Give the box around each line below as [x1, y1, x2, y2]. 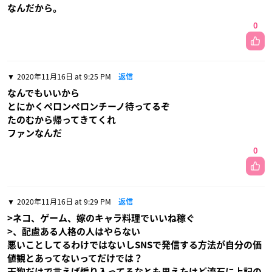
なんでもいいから [7, 89, 80, 98]
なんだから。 [7, 4, 62, 13]
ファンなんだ [7, 129, 62, 138]
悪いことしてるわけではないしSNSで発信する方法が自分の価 [7, 240, 262, 250]
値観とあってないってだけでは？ [7, 254, 143, 263]
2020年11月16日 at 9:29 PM [17, 196, 111, 207]
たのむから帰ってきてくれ [7, 115, 116, 124]
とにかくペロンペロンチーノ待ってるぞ [7, 102, 170, 111]
